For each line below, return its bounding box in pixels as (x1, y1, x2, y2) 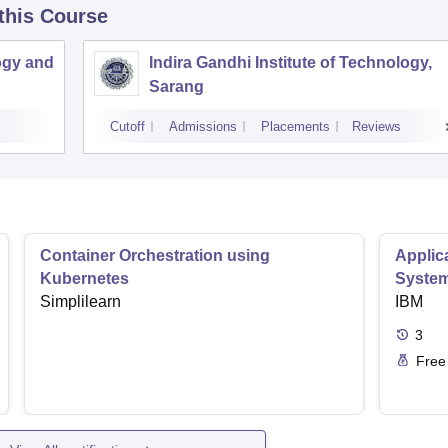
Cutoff (110, 119, 145, 135)
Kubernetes (40, 270, 129, 288)
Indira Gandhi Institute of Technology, (149, 54, 432, 72)
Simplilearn (40, 293, 121, 311)
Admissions (169, 119, 237, 135)
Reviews (352, 119, 401, 135)
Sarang (149, 78, 204, 96)
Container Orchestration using (40, 247, 270, 265)
